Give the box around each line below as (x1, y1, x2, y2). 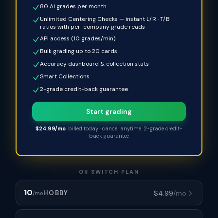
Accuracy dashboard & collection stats (40, 60, 149, 68)
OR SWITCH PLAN (78, 168, 140, 175)
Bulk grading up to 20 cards (40, 47, 117, 55)
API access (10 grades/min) (40, 35, 115, 42)
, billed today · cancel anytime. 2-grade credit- (66, 125, 182, 132)
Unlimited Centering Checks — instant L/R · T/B (40, 15, 170, 23)
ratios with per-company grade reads (40, 23, 145, 31)
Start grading (86, 107, 132, 116)
